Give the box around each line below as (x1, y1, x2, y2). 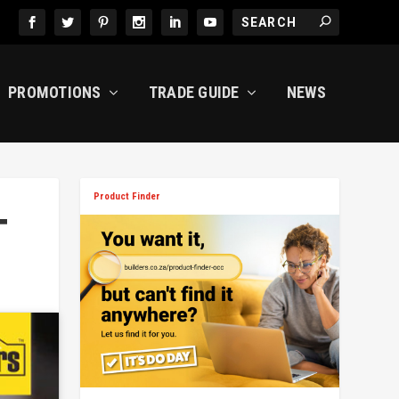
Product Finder (94, 191, 161, 202)
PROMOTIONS (8, 83, 102, 102)
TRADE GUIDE (148, 83, 240, 102)
